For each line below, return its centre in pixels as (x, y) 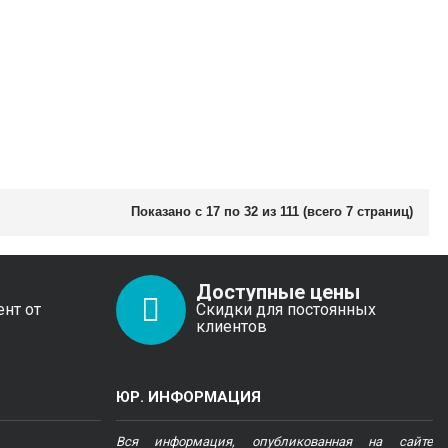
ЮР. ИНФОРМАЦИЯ (188, 396)
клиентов (231, 327)
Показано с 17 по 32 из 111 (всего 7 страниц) (272, 211)
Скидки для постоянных (285, 310)
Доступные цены (277, 292)
